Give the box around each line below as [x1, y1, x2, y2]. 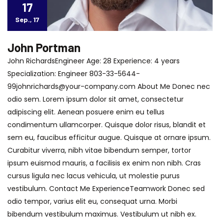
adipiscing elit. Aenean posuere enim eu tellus [7, 107, 165, 117]
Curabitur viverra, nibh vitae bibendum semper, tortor [7, 145, 191, 155]
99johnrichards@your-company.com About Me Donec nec [7, 81, 210, 91]
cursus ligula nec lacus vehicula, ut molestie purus [7, 170, 180, 181]
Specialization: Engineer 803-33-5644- [7, 68, 140, 79]
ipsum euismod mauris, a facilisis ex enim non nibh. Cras [7, 158, 201, 168]
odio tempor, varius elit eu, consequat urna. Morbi [7, 196, 177, 206]
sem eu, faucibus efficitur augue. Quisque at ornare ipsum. [7, 132, 211, 142]
